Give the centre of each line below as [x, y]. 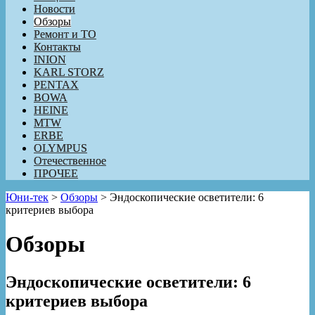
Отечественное [70, 160]
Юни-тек [27, 197]
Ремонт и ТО [65, 34]
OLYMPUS [60, 148]
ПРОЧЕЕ [56, 173]
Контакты [57, 46]
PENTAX [56, 84]
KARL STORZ [69, 72]
